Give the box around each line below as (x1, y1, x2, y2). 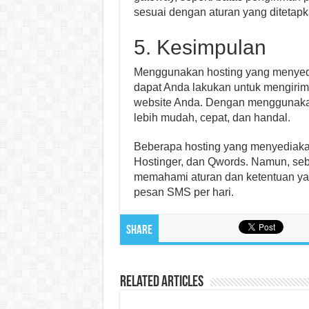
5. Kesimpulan (133, 36, 266, 59)
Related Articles (119, 275, 203, 290)
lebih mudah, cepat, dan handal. (133, 112, 290, 123)
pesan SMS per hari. (133, 186, 234, 198)
